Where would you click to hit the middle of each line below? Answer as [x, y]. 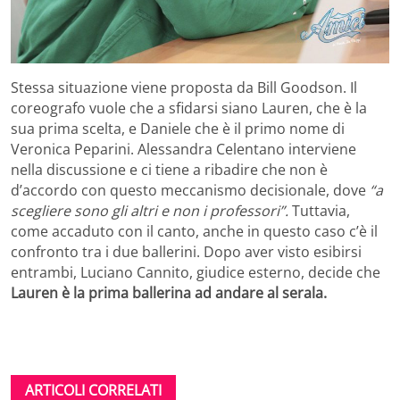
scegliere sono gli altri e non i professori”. [150, 210]
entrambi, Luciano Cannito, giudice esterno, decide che [196, 272]
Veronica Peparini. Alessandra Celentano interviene [183, 149]
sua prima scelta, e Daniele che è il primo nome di [178, 128]
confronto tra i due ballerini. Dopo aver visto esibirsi [186, 251]
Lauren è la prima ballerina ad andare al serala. [169, 292]
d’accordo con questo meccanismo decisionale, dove [190, 190]
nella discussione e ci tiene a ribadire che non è [169, 169]
